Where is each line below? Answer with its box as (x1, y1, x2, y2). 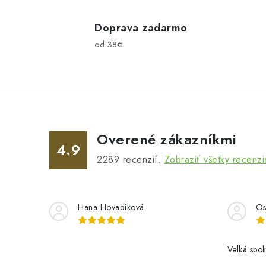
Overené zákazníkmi (97, 129, 236, 150)
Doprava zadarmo (94, 20, 188, 36)
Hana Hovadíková (78, 201, 144, 213)
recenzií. (119, 153, 164, 166)
